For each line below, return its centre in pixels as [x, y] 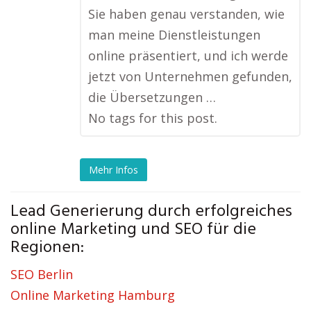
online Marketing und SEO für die [133, 230]
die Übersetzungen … [152, 98]
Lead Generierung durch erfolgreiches [151, 212]
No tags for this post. [153, 118]
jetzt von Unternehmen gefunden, [190, 77]
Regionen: [47, 248]
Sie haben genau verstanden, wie [186, 14]
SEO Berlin [42, 275]
